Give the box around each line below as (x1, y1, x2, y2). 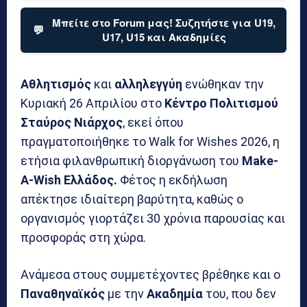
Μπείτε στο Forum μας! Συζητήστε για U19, (52, 14, 275, 30)
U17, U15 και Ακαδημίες (101, 29, 226, 45)
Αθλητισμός (21, 76, 91, 91)
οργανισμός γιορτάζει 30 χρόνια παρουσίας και (21, 210, 285, 225)
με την (105, 286, 147, 301)
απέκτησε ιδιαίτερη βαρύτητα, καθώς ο (21, 191, 243, 206)
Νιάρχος (74, 114, 123, 130)
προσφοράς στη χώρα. (21, 230, 146, 245)
